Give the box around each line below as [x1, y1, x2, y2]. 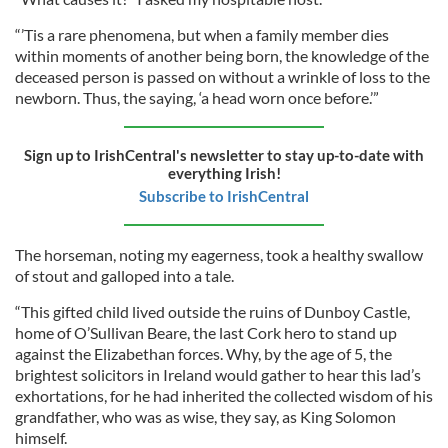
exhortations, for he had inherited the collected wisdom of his [15, 386, 433, 405]
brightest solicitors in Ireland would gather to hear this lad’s [15, 365, 421, 384]
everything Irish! [167, 164, 281, 182]
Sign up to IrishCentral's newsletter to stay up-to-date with [24, 146, 424, 164]
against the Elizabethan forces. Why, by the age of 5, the [15, 344, 392, 363]
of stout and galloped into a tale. [15, 266, 234, 285]
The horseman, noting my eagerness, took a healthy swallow [15, 245, 423, 264]
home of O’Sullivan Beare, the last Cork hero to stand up [15, 323, 397, 342]
